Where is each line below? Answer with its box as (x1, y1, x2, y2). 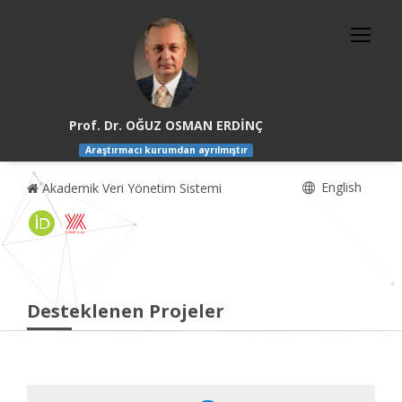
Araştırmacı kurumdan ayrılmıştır (84, 144, 248, 157)
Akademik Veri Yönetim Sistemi (39, 179, 222, 197)
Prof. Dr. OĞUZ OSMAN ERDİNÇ (69, 117, 264, 134)
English (318, 179, 362, 197)
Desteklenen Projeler (27, 299, 224, 324)
